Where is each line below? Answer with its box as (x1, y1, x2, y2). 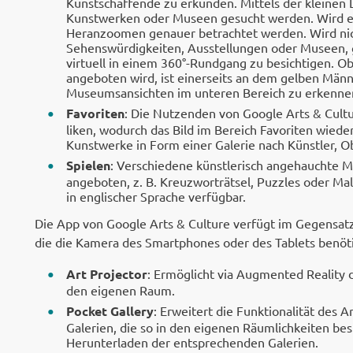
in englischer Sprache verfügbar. (66, 188, 246, 204)
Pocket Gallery (66, 303, 154, 319)
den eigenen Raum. (66, 282, 175, 298)
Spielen (66, 157, 110, 173)
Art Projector (66, 266, 147, 282)
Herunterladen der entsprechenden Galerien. (66, 334, 318, 350)
